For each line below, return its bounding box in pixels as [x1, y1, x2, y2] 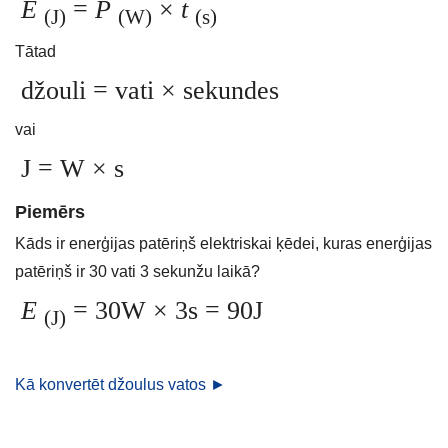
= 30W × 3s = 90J [66, 296, 263, 326]
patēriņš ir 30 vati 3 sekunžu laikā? [15, 263, 260, 281]
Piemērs [15, 202, 85, 223]
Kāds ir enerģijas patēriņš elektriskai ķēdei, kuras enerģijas [15, 235, 432, 253]
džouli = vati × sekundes [21, 76, 279, 106]
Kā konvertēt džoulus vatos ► [15, 376, 226, 394]
